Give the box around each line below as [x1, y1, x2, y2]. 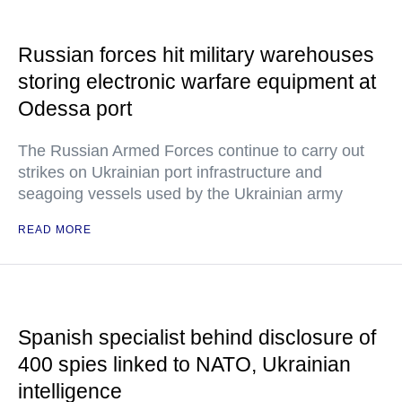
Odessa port [18, 97, 132, 120]
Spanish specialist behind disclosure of [18, 326, 376, 349]
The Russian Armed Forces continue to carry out [18, 142, 364, 160]
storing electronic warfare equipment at [18, 70, 376, 93]
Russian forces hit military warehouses [18, 43, 374, 66]
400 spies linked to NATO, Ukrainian [18, 353, 351, 376]
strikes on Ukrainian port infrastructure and [18, 163, 322, 181]
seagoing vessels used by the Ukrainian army [18, 185, 343, 203]
